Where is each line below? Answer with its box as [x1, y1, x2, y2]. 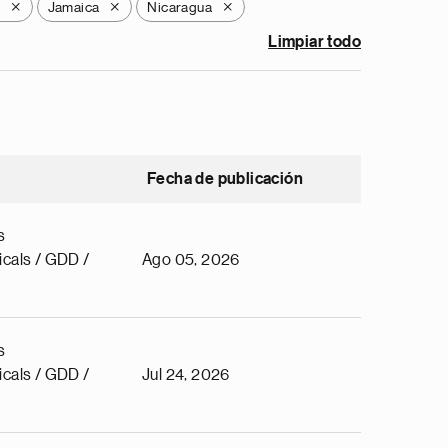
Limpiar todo [268, 34, 361, 50]
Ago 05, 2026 [142, 252, 240, 268]
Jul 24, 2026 [142, 367, 230, 383]
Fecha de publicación [147, 171, 303, 187]
